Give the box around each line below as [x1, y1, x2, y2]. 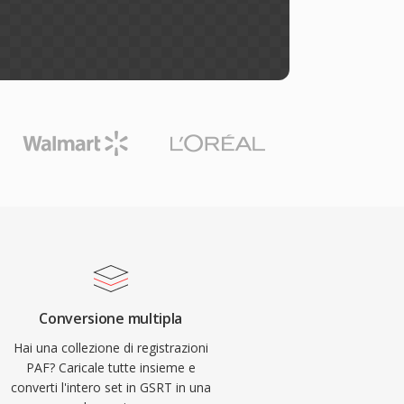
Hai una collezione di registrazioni [13, 339, 208, 356]
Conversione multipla [39, 308, 182, 328]
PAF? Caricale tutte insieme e [25, 359, 196, 376]
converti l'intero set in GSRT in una [10, 379, 211, 396]
